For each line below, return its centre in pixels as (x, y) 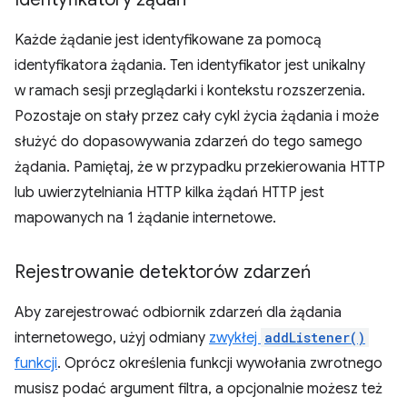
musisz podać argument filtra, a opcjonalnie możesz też (199, 389)
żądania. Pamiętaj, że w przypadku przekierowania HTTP (200, 167)
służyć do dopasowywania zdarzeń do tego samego (189, 142)
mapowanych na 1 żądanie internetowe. (145, 218)
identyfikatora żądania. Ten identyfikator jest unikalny (190, 65)
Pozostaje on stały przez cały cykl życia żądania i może (197, 116)
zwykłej (235, 338)
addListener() (315, 338)
